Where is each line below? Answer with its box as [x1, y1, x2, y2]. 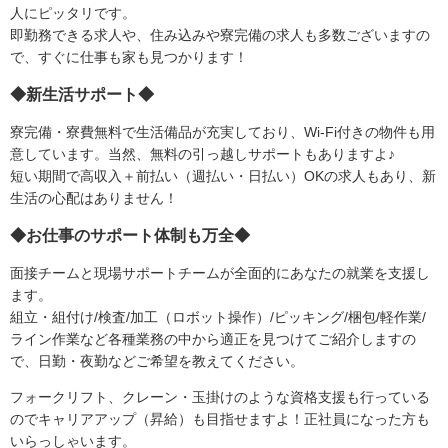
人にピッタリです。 [10, 5, 136, 22]
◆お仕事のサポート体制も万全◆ [10, 227, 250, 245]
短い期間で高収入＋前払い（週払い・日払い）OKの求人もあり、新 [10, 168, 436, 185]
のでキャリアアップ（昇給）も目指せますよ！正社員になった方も [10, 411, 430, 428]
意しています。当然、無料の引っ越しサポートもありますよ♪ [10, 146, 395, 163]
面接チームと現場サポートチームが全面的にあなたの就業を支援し [10, 265, 430, 282]
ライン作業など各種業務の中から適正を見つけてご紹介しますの [10, 331, 416, 348]
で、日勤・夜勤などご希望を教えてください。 [10, 353, 304, 370]
